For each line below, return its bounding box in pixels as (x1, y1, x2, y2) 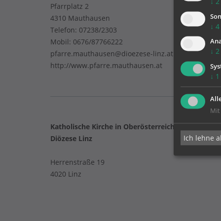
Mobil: (50, 37, 73, 46)
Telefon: (50, 25, 79, 35)
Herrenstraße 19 (50, 157, 105, 167)
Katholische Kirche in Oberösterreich (50, 122, 175, 131)
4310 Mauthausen (50, 13, 110, 23)
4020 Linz (50, 169, 81, 179)
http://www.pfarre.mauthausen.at (50, 61, 162, 70)
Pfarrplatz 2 (50, 1, 89, 11)
